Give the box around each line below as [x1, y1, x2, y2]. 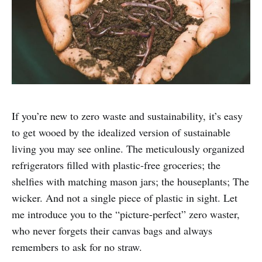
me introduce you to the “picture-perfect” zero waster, [12, 206, 240, 221]
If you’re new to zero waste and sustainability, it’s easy [12, 108, 243, 123]
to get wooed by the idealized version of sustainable [12, 125, 230, 139]
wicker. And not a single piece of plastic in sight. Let [12, 190, 237, 205]
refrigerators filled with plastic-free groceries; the [12, 157, 220, 172]
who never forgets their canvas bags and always [12, 223, 212, 237]
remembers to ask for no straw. [12, 239, 142, 254]
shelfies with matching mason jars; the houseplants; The [12, 174, 249, 188]
